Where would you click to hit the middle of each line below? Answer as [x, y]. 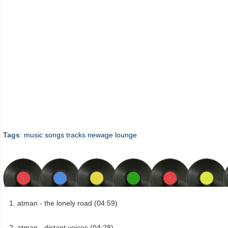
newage [100, 135]
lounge [126, 135]
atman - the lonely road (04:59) [67, 203]
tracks [76, 135]
